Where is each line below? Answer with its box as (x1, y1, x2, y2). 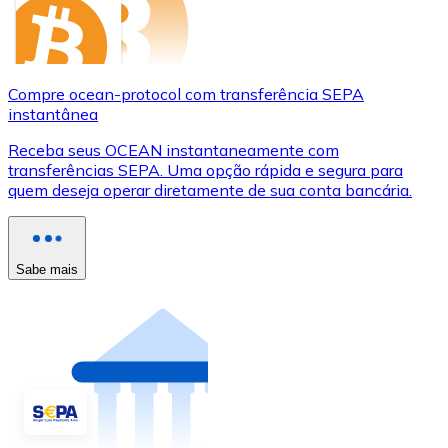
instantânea (8, 103, 98, 124)
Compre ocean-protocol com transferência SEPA (8, 83, 364, 104)
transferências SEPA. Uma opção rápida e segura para (8, 159, 403, 180)
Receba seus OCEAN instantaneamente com (8, 139, 339, 160)
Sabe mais (16, 261, 78, 277)
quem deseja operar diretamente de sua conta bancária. (8, 179, 412, 200)
